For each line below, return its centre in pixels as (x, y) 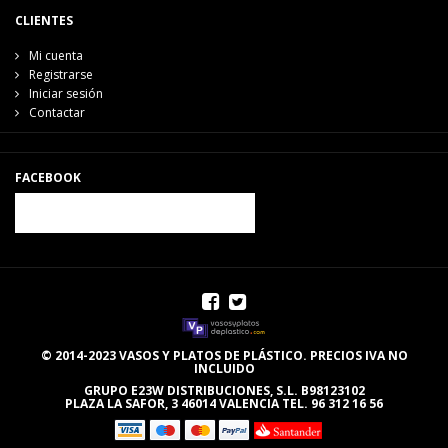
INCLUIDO (224, 368)
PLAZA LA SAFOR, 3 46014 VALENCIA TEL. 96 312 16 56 (224, 403)
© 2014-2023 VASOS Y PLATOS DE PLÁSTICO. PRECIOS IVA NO (224, 355)
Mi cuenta (56, 55)
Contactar (57, 112)
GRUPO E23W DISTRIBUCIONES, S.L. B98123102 (224, 390)
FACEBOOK (48, 177)
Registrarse (61, 74)
